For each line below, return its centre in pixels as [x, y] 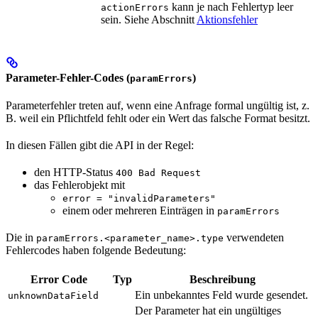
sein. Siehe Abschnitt [149, 19]
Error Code [59, 280]
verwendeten [254, 238]
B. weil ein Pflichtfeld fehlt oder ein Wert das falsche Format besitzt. [158, 119]
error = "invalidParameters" [139, 199]
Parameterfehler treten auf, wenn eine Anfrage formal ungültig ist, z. [158, 106]
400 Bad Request [158, 173]
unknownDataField [53, 296]
